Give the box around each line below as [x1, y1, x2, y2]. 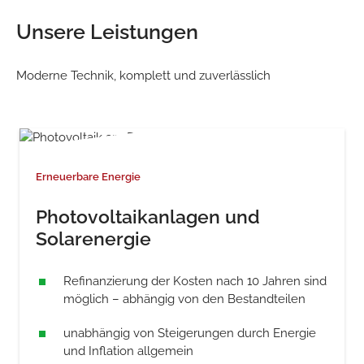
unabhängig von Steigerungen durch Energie [63, 326, 317, 340]
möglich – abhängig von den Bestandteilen [63, 292, 306, 306]
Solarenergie [36, 227, 151, 249]
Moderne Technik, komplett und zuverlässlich [16, 68, 271, 83]
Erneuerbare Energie [36, 171, 141, 183]
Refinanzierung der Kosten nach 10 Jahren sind [63, 274, 327, 288]
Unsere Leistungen [16, 19, 198, 44]
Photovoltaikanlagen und [36, 206, 260, 227]
